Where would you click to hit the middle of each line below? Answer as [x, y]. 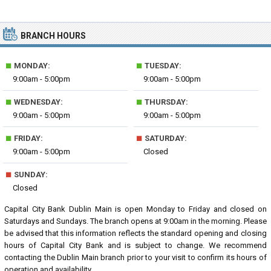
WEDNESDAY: [38, 102]
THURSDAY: [166, 102]
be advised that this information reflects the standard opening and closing [135, 233]
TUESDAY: [162, 66]
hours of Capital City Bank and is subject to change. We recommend [135, 245]
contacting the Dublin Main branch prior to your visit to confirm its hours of [135, 257]
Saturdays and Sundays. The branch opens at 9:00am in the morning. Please [135, 221]
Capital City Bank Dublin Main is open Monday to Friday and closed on [135, 209]
